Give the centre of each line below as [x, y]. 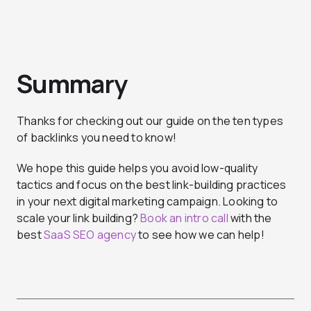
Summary [72, 83]
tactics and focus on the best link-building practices [152, 184]
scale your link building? [79, 218]
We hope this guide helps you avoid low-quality [137, 168]
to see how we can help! [200, 234]
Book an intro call [184, 218]
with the [250, 218]
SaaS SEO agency [90, 234]
